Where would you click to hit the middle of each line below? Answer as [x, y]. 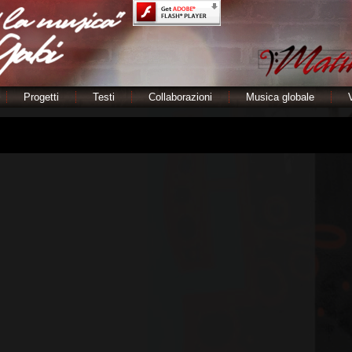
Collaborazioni [180, 97]
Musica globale [280, 97]
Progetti [41, 97]
